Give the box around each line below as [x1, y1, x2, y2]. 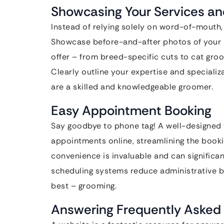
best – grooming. [51, 180, 116, 191]
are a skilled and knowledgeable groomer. [51, 81, 213, 92]
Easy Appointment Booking [51, 102, 211, 119]
